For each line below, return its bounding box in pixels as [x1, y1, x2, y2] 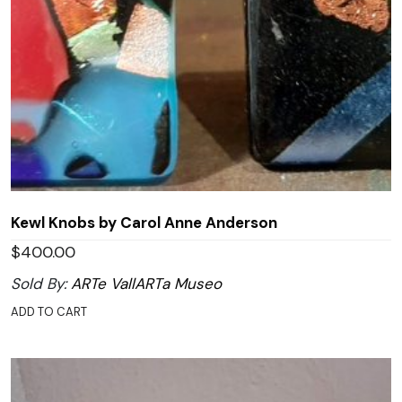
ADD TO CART [11, 303, 87, 319]
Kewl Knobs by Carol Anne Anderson [11, 213, 277, 232]
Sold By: [11, 273, 71, 293]
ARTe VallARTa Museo [71, 273, 222, 293]
